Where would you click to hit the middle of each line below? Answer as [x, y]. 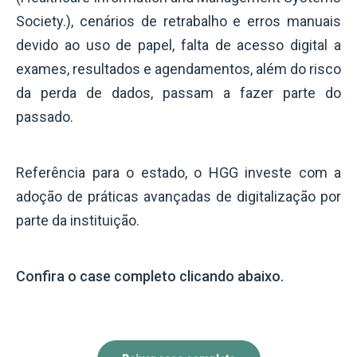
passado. [46, 116]
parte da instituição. [78, 220]
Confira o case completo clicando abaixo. [150, 276]
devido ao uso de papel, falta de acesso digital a [178, 45]
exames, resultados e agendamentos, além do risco [178, 69]
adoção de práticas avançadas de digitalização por [178, 196]
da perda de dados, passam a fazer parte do [178, 92]
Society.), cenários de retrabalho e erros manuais [178, 21]
